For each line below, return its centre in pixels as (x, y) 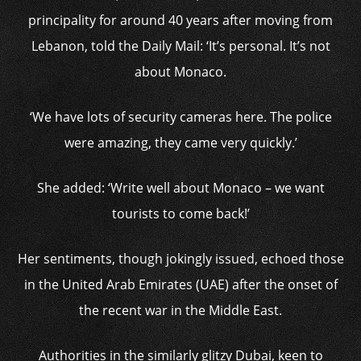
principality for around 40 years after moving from (180, 20)
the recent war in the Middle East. (180, 310)
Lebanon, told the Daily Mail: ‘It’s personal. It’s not (180, 46)
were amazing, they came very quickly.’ (180, 143)
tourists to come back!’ (180, 214)
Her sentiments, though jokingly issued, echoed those (180, 259)
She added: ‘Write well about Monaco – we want (180, 188)
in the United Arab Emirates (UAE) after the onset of (180, 284)
